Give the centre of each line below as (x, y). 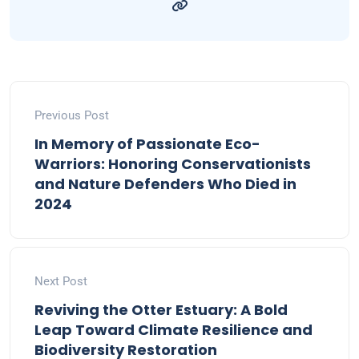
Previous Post (72, 116)
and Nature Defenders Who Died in (165, 184)
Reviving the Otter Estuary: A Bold (161, 310)
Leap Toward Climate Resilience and (173, 330)
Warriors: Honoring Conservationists (173, 164)
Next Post (61, 282)
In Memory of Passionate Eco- (147, 144)
